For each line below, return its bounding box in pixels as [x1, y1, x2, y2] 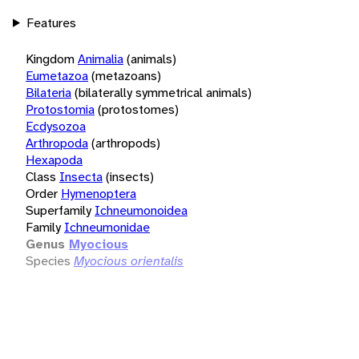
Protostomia [26, 100, 95, 118]
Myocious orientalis [74, 252, 184, 269]
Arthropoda [26, 134, 88, 151]
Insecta [59, 167, 103, 185]
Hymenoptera [61, 184, 136, 202]
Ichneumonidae [64, 218, 150, 236]
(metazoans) [91, 67, 161, 84]
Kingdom [26, 50, 75, 67]
